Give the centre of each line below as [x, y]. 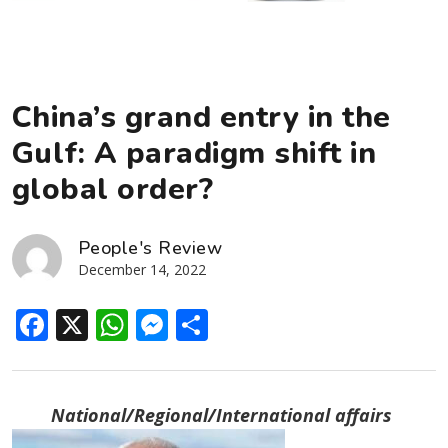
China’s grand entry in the [201, 117]
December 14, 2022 [142, 269]
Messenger [252, 324]
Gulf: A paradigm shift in [194, 153]
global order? [113, 189]
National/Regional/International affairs [224, 414]
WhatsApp [207, 324]
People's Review [150, 247]
